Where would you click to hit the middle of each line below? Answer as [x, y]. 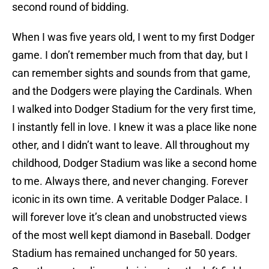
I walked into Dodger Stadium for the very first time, [134, 109]
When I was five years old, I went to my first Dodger [133, 37]
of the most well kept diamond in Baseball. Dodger [131, 235]
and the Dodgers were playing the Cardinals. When [132, 91]
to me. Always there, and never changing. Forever [130, 181]
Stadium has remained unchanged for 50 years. [125, 253]
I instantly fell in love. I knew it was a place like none [134, 127]
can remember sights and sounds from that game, [131, 73]
